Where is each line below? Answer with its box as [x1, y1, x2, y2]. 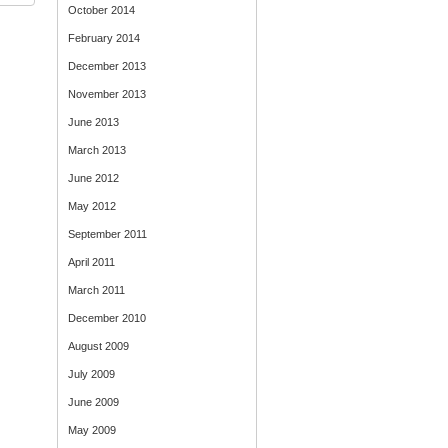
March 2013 [68, 144, 126, 156]
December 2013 [68, 60, 146, 72]
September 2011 [68, 228, 147, 240]
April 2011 [68, 256, 115, 268]
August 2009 [68, 340, 129, 352]
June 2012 [68, 172, 119, 184]
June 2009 [68, 396, 119, 408]
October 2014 [68, 4, 135, 16]
